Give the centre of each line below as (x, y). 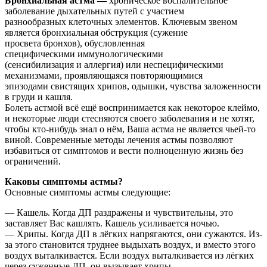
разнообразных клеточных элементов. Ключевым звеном (121, 22)
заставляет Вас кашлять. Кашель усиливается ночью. (112, 223)
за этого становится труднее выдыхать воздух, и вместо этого (130, 245)
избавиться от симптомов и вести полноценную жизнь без (124, 151)
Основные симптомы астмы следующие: (88, 193)
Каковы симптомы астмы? (64, 182)
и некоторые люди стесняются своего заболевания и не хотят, (130, 119)
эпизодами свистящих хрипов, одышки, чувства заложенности (133, 86)
